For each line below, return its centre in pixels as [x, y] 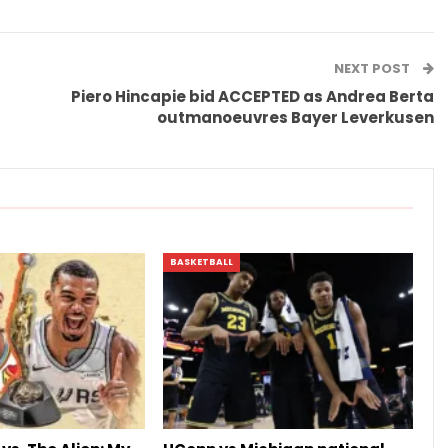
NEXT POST [374, 68]
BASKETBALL [201, 262]
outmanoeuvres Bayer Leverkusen [296, 117]
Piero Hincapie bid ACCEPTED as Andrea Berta [253, 96]
